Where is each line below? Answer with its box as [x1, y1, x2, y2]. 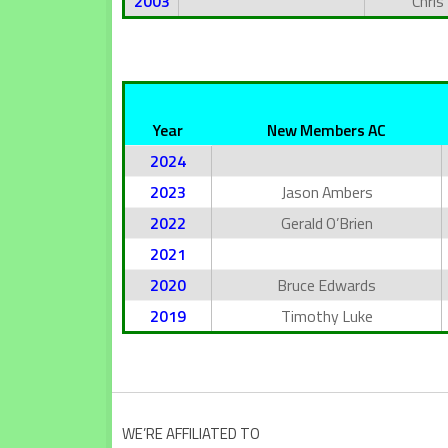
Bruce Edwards [277, 272, 376, 297]
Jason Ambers [280, 179, 373, 204]
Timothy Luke [280, 303, 373, 328]
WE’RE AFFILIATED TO [122, 422, 260, 446]
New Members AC [266, 117, 386, 142]
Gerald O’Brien [280, 210, 373, 235]
